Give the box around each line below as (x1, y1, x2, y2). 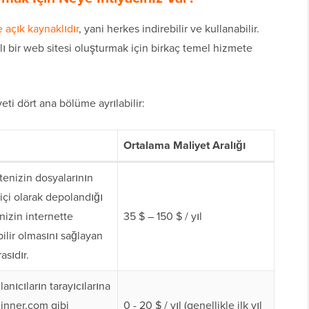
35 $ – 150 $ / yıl (123, 208, 202, 225)
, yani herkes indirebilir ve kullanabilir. (79, 21, 259, 37)
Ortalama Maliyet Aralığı (123, 137, 246, 154)
